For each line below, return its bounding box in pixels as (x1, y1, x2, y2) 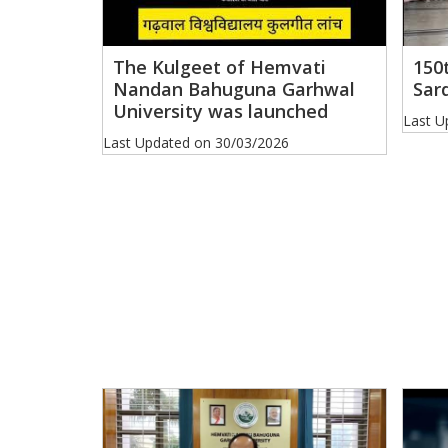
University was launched (113, 98, 328, 123)
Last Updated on (103, 132, 215, 152)
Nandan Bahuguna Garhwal (113, 76, 355, 101)
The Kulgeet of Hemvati (113, 54, 326, 79)
